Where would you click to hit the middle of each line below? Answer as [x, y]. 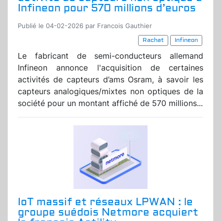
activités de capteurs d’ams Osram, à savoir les [110, 80]
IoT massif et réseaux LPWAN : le [105, 202]
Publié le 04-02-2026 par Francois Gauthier [85, 26]
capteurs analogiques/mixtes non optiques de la [110, 92]
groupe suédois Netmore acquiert [108, 213]
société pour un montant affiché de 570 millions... [110, 103]
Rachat [153, 40]
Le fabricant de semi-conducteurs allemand [110, 56]
